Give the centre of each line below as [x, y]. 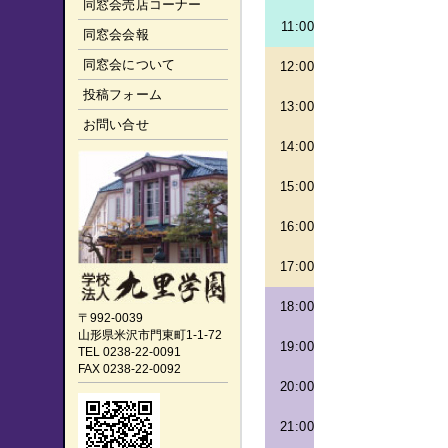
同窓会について [129, 64]
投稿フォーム [122, 94]
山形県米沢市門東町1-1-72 [150, 334]
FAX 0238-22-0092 [129, 368]
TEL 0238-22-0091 [129, 351]
